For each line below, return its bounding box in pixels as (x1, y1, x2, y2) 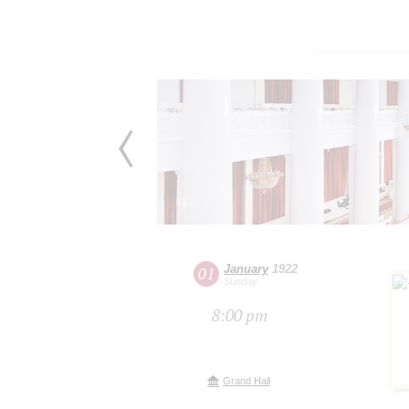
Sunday (224, 275, 257, 287)
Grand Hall (223, 374, 270, 386)
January (224, 261, 268, 276)
